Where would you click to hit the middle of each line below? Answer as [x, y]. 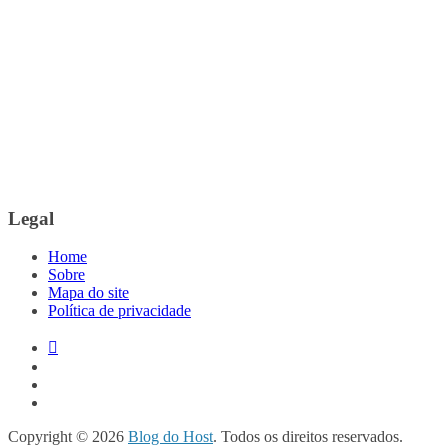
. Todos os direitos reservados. [308, 437]
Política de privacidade [119, 311]
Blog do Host [170, 437]
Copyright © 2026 [68, 437]
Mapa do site [88, 293]
